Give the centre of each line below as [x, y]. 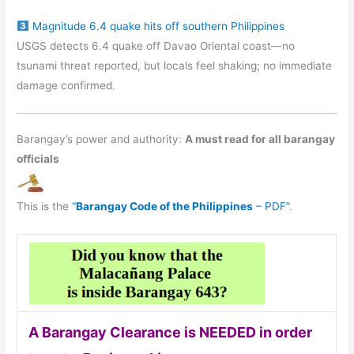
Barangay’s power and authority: [101, 139]
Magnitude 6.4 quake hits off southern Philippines [158, 26]
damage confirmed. [66, 86]
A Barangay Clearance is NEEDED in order [170, 333]
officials [38, 159]
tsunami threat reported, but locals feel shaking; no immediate [175, 66]
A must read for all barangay [260, 139]
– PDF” [271, 207]
